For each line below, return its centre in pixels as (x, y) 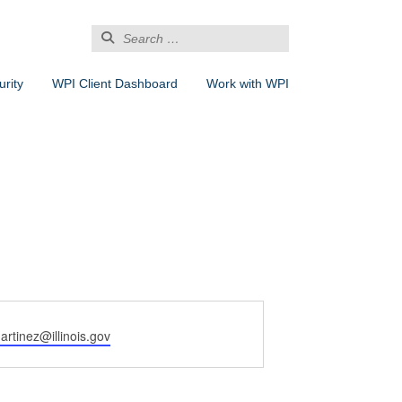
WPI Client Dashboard (115, 83)
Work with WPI (248, 83)
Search (111, 31)
